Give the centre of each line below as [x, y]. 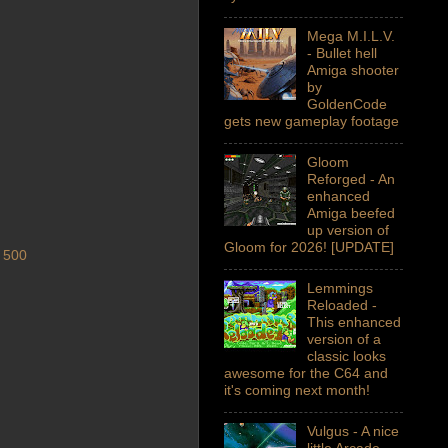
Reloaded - [341, 304]
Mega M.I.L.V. [350, 35]
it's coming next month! [297, 389]
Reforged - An [350, 178]
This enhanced [353, 321]
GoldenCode [346, 103]
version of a [343, 338]
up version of [347, 229]
